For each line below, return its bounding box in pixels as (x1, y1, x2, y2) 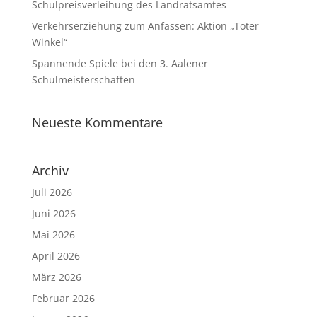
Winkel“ (31, 35, 67, 49)
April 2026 (31, 249, 80, 263)
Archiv (31, 162, 69, 179)
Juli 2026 (31, 185, 72, 199)
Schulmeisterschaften (31, 73, 135, 86)
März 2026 (31, 270, 81, 284)
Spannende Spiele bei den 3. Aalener (31, 57, 208, 70)
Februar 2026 (31, 292, 95, 305)
